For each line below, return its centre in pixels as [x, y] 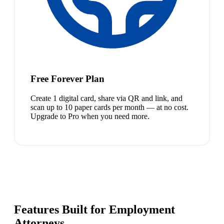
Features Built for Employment [94, 210]
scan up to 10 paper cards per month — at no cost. [109, 107]
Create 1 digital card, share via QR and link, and [106, 98]
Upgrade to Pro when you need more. [90, 116]
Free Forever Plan [67, 78]
